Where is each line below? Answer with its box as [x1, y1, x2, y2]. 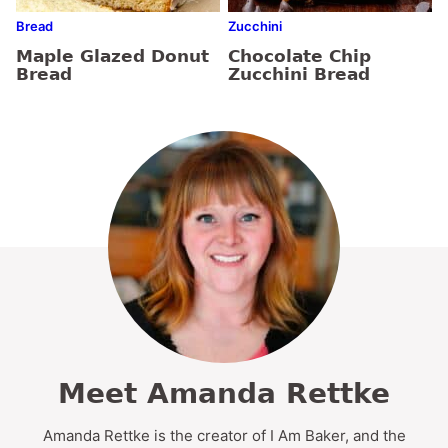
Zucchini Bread [228, 63, 370, 84]
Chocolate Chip [228, 45, 371, 66]
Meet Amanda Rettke [58, 376, 390, 410]
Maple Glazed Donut [16, 45, 209, 66]
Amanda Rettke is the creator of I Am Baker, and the [42, 425, 406, 445]
